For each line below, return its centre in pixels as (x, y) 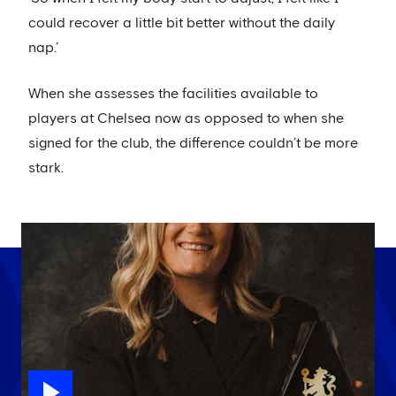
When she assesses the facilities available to (173, 93)
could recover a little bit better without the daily (182, 23)
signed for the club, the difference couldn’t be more (193, 143)
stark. (46, 168)
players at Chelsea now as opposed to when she (186, 118)
